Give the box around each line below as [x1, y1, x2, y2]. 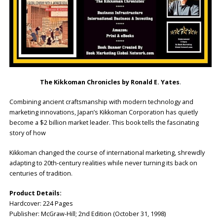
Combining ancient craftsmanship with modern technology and [9, 97, 193, 106]
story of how [9, 128, 46, 137]
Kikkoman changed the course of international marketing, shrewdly [9, 148, 205, 157]
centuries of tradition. [9, 169, 73, 178]
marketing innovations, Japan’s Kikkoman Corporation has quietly [9, 108, 198, 116]
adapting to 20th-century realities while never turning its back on [9, 158, 197, 167]
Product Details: [9, 188, 62, 197]
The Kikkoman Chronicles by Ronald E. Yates [40, 77, 180, 86]
